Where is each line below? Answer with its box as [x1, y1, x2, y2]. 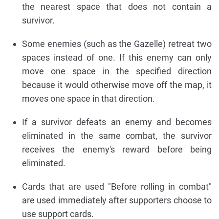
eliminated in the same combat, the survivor [22, 130, 212, 141]
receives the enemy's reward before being [22, 144, 212, 154]
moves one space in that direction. [22, 93, 155, 104]
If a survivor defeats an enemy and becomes [22, 116, 212, 127]
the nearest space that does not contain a [22, 1, 212, 12]
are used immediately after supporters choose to [22, 195, 212, 205]
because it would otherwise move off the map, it [22, 79, 212, 90]
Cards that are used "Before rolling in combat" [22, 181, 212, 192]
